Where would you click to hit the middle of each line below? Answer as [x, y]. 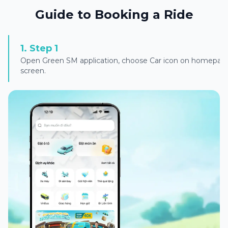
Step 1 [44, 48]
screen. [33, 70]
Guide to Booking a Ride [114, 14]
